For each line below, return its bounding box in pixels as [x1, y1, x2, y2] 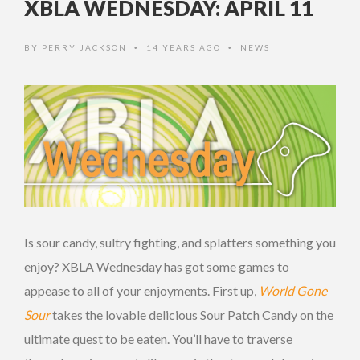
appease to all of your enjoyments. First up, [24, 283, 259, 299]
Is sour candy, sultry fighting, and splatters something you [24, 235, 336, 251]
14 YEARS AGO [146, 43, 224, 53]
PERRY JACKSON [42, 43, 127, 53]
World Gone [259, 283, 327, 299]
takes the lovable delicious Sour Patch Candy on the [50, 307, 333, 323]
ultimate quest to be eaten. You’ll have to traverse [24, 331, 292, 347]
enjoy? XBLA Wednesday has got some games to [24, 259, 289, 275]
